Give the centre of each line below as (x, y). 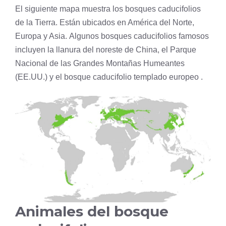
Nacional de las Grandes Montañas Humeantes (100, 64)
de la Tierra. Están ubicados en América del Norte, (105, 23)
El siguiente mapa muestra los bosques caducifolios (108, 9)
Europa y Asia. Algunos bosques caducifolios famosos (112, 36)
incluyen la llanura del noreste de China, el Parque (106, 50)
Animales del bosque (92, 212)
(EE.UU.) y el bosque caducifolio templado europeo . (109, 77)
